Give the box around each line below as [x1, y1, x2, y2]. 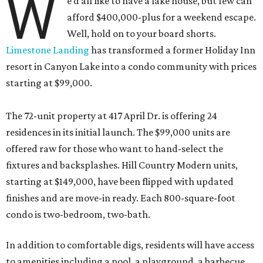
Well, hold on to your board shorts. [67, 28, 217, 39]
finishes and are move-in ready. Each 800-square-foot [6, 192, 235, 204]
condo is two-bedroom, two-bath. [6, 208, 150, 220]
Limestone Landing [6, 44, 89, 56]
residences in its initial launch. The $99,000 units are [6, 126, 230, 138]
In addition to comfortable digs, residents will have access [6, 239, 254, 251]
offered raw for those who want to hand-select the [6, 143, 223, 154]
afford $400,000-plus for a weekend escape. [67, 11, 257, 23]
